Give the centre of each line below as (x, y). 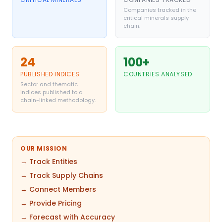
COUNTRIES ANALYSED (158, 74)
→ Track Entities (49, 162)
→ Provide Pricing (51, 203)
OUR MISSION (44, 148)
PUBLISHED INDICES (50, 74)
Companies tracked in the (160, 10)
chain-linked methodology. (58, 100)
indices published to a (52, 92)
